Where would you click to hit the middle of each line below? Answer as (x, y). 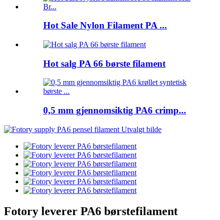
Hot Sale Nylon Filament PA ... (105, 26)
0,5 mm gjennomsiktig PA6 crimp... (115, 110)
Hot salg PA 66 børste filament (104, 63)
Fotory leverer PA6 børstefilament (91, 211)
